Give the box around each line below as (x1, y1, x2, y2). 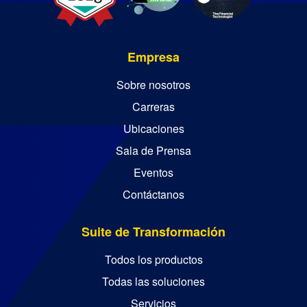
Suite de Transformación (82, 223, 225, 241)
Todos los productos (104, 251, 203, 268)
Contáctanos (123, 186, 184, 203)
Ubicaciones (123, 121, 184, 137)
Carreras (132, 99, 175, 115)
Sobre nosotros (116, 77, 191, 93)
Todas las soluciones (102, 273, 205, 290)
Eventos (134, 164, 173, 181)
